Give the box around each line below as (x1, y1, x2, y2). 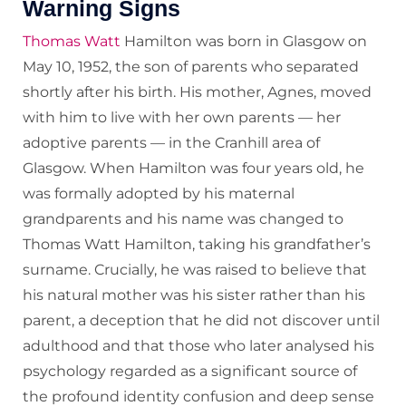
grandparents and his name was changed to (23, 210, 343, 228)
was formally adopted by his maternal (23, 185, 295, 203)
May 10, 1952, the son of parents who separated (23, 58, 359, 76)
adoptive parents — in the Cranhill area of (23, 134, 320, 152)
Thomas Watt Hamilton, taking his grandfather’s (23, 236, 371, 254)
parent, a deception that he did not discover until (23, 312, 380, 330)
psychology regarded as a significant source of (23, 362, 357, 381)
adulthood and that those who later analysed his (23, 337, 374, 355)
